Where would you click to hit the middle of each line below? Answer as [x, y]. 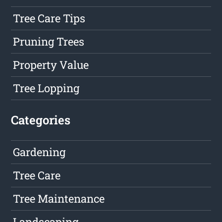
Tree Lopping [46, 88]
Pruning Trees [49, 42]
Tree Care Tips [49, 18]
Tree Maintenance [59, 199]
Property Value [51, 65]
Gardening [39, 152]
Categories [41, 120]
